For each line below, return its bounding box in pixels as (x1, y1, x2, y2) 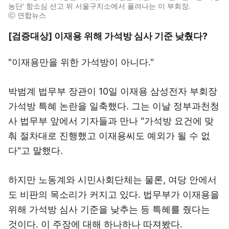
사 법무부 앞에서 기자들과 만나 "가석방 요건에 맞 (8, 116, 214, 126)
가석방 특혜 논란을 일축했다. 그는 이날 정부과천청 (8, 101, 219, 111)
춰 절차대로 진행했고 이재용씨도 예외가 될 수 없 (8, 130, 210, 141)
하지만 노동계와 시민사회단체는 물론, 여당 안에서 (8, 174, 217, 185)
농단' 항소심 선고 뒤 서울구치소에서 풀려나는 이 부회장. (8, 2, 191, 10)
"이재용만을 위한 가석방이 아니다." (8, 57, 154, 67)
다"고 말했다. (8, 145, 63, 156)
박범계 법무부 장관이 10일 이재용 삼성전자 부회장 (8, 86, 217, 97)
